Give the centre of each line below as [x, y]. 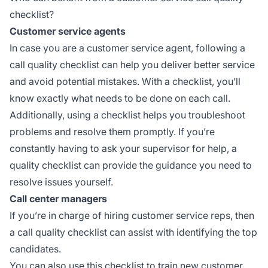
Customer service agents [68, 31]
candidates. [35, 249]
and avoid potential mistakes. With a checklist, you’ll [125, 81]
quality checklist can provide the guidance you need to [131, 165]
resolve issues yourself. [61, 182]
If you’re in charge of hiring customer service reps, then [132, 215]
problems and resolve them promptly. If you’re [112, 131]
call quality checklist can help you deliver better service [132, 64]
